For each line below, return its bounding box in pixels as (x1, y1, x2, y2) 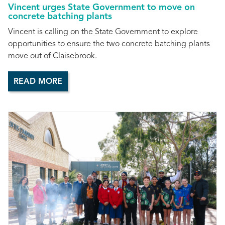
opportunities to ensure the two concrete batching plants (8, 40, 210, 49)
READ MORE (14, 78, 62, 86)
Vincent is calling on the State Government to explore (8, 28, 198, 37)
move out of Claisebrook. (8, 52, 97, 61)
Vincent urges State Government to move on (8, 3, 195, 12)
